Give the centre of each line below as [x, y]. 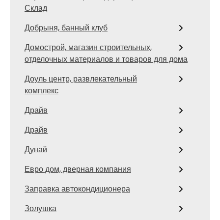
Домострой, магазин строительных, [88, 47]
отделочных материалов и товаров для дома [106, 59]
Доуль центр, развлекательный [81, 79]
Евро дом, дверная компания [78, 169]
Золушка [41, 208]
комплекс [41, 90]
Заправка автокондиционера [77, 189]
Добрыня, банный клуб [66, 27]
